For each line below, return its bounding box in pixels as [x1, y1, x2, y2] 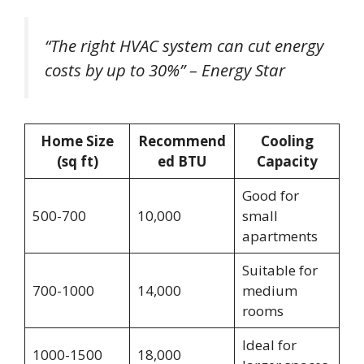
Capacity [256, 151, 318, 171]
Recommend [138, 131, 226, 150]
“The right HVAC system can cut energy [45, 34, 323, 58]
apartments [241, 226, 318, 245]
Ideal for [241, 335, 297, 354]
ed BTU [158, 151, 206, 171]
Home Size [41, 131, 114, 150]
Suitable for [241, 260, 318, 279]
